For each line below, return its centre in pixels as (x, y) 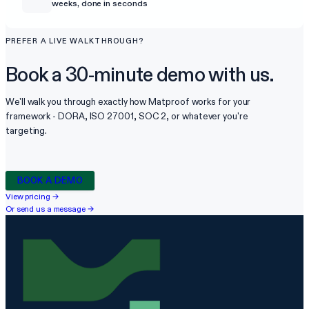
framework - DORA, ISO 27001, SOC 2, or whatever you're (127, 116)
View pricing (28, 196)
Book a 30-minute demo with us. (140, 75)
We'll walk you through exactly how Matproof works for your (128, 101)
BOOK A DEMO (50, 181)
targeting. (27, 130)
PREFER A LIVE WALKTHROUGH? (75, 41)
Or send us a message (46, 209)
